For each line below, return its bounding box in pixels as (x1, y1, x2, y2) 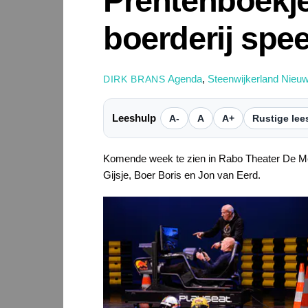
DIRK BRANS (103, 74, 166, 85)
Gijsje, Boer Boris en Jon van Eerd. (103, 168, 261, 181)
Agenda (167, 72, 202, 85)
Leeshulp (112, 111, 156, 124)
